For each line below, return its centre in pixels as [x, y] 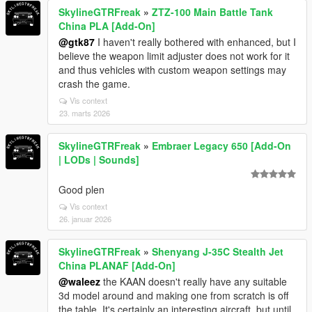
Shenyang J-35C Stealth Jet [218, 251]
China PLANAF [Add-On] [117, 265]
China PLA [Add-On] [107, 25]
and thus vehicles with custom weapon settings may [172, 69]
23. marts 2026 [85, 112]
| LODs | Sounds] [99, 159]
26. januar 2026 [85, 218]
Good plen [81, 189]
